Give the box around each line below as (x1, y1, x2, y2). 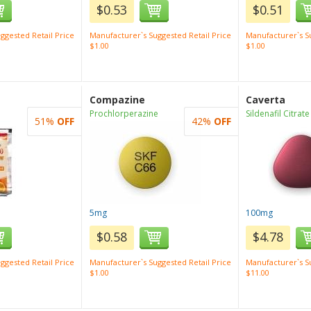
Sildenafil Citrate (246, 108, 310, 119)
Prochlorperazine (89, 108, 158, 119)
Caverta (246, 93, 285, 106)
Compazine (89, 93, 145, 106)
